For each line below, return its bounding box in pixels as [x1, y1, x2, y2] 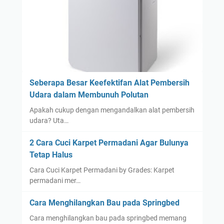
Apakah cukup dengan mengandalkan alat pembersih [29, 105, 194, 114]
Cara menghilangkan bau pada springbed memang [29, 213, 186, 222]
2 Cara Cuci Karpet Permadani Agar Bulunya [29, 137, 188, 147]
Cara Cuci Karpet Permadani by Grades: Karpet [29, 165, 174, 174]
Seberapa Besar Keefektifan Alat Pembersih [29, 77, 189, 87]
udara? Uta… [29, 116, 68, 124]
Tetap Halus [29, 149, 72, 159]
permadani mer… [29, 176, 80, 184]
